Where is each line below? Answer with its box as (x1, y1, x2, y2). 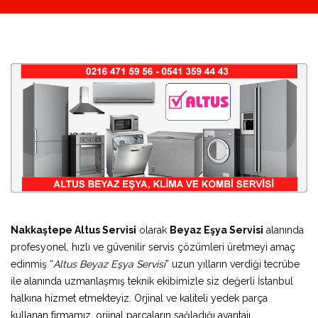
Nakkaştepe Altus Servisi (11, 224, 136, 236)
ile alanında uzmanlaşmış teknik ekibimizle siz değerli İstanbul (11, 275, 293, 287)
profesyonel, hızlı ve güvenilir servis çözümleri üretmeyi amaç (11, 241, 295, 253)
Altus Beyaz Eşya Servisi (53, 258, 165, 270)
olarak (136, 224, 170, 236)
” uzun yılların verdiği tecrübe (165, 258, 300, 270)
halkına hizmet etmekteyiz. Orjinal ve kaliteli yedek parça (11, 292, 268, 304)
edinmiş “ (11, 258, 53, 270)
